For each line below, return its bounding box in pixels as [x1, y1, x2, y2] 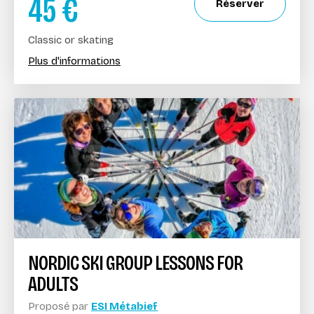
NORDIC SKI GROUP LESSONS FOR [28, 250, 243, 275]
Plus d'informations [28, 54, 121, 67]
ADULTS [28, 271, 78, 296]
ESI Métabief [91, 299, 158, 313]
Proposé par [28, 299, 91, 313]
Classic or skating [28, 33, 114, 46]
